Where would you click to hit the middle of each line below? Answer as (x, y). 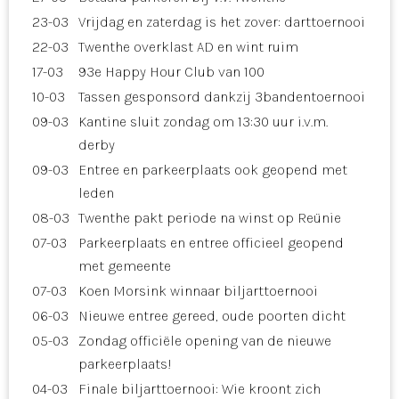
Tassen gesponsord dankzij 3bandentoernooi (222, 96)
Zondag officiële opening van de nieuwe (205, 340)
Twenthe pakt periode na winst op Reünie (210, 217)
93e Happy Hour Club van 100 (171, 71)
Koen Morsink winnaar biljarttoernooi (198, 290)
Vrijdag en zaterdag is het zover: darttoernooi (222, 21)
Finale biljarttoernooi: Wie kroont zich (199, 388)
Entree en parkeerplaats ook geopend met (213, 169)
